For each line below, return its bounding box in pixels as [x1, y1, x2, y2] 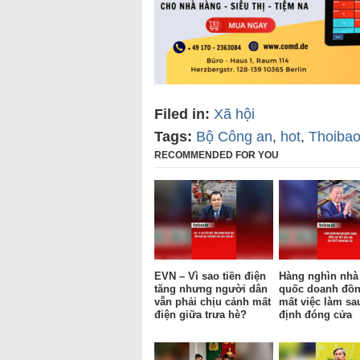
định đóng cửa [279, 308, 352, 321]
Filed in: [154, 106, 210, 123]
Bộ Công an [196, 129, 272, 145]
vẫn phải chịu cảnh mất [154, 295, 271, 308]
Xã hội [214, 106, 255, 123]
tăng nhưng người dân [154, 282, 268, 295]
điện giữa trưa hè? [154, 308, 247, 321]
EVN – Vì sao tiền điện [154, 269, 266, 282]
